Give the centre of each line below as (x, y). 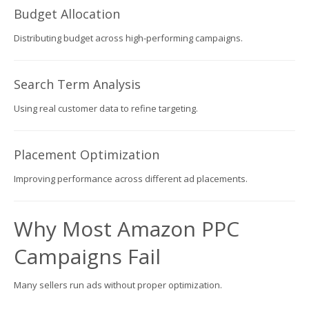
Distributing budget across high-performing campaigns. (128, 38)
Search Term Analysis (77, 84)
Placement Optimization (87, 154)
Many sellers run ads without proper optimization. (118, 285)
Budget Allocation (67, 13)
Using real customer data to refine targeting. (106, 108)
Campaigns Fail (87, 256)
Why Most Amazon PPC (127, 228)
